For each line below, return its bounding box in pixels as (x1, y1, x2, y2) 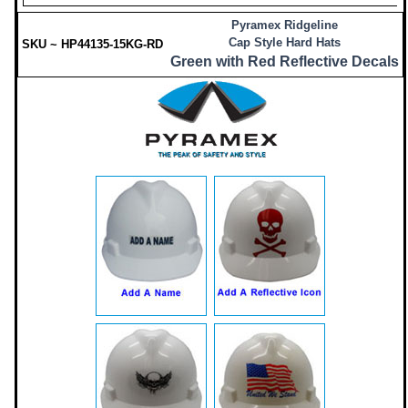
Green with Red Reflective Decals (170, 54, 399, 69)
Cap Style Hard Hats (229, 36, 341, 49)
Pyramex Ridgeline (231, 18, 338, 32)
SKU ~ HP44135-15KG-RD (22, 37, 163, 51)
